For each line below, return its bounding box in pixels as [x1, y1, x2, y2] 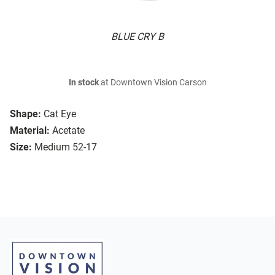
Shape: [10, 108, 41, 120]
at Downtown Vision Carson [98, 77, 207, 88]
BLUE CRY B [111, 31, 164, 43]
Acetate [52, 125, 85, 137]
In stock [68, 77, 99, 88]
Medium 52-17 [34, 141, 97, 153]
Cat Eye [44, 108, 76, 120]
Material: [10, 125, 50, 137]
